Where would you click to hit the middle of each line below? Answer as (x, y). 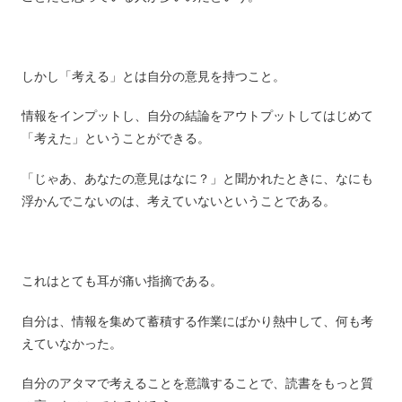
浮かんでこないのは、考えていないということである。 (179, 201)
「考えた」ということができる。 (116, 139)
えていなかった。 (72, 343)
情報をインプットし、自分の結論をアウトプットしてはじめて (197, 116)
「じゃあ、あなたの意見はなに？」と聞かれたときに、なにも (197, 179)
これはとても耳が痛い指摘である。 (122, 281)
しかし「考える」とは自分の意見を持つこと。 (153, 76)
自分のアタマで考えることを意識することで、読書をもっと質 (197, 384)
